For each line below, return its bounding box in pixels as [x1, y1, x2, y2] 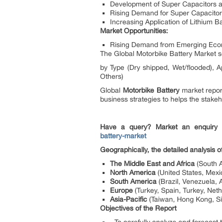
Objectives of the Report [100, 204, 176, 212]
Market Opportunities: [100, 27, 168, 35]
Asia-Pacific [110, 195, 147, 203]
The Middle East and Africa [110, 160, 195, 167]
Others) [100, 72, 123, 80]
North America [110, 168, 156, 176]
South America [110, 177, 157, 185]
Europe [110, 186, 133, 194]
